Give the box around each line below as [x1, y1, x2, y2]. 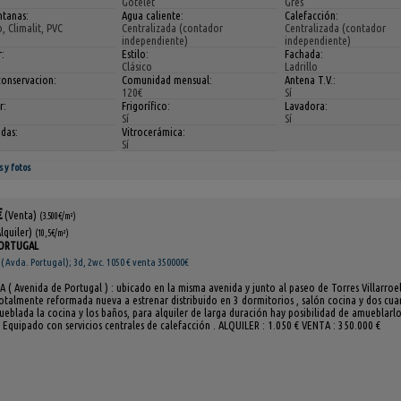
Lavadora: [285, 98, 328, 112]
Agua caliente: [122, 8, 183, 21]
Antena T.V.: [285, 73, 337, 86]
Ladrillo [285, 59, 319, 73]
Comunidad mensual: [122, 73, 212, 86]
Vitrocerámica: [122, 124, 185, 138]
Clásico [122, 59, 152, 73]
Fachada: [285, 47, 324, 60]
